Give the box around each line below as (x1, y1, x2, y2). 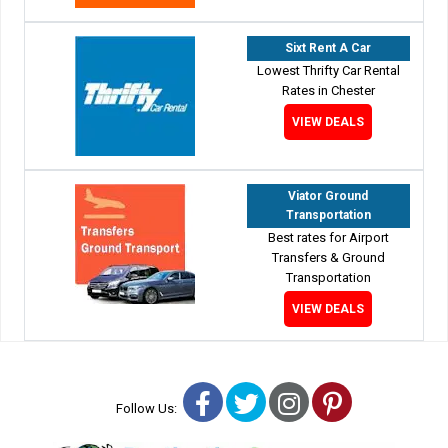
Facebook (210, 387, 318, 417)
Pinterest (340, 387, 441, 417)
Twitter (257, 387, 335, 417)
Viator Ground (288, 188, 369, 203)
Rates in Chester (281, 82, 375, 98)
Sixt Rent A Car (285, 40, 372, 55)
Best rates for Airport (267, 229, 389, 245)
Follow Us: (116, 400, 183, 416)
